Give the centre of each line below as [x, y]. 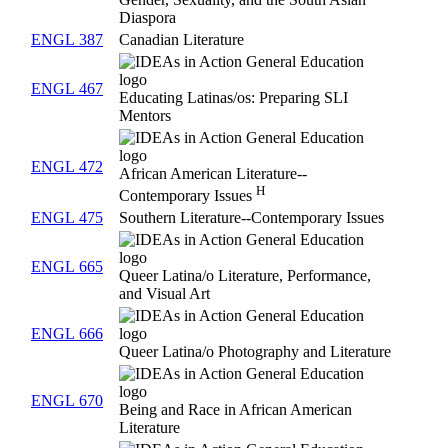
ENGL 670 [67, 401]
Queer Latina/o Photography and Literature [255, 352]
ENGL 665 [67, 267]
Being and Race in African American [235, 410]
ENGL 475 [67, 218]
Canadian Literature [181, 40]
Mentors [145, 116]
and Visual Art [164, 294]
